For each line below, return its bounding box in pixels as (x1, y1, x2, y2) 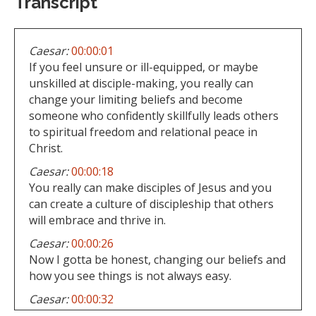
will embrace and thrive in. (29, 212, 166, 228)
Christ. (29, 140, 63, 156)
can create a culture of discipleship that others (29, 195, 274, 212)
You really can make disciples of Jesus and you (29, 179, 272, 195)
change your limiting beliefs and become (29, 91, 243, 107)
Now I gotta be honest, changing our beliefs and (29, 251, 286, 267)
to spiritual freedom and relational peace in (29, 123, 257, 140)
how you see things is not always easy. (29, 267, 231, 284)
